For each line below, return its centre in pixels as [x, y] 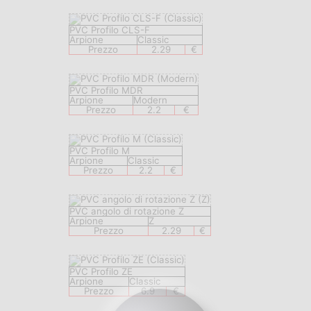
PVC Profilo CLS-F [110, 30]
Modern [150, 100]
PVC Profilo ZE [101, 272]
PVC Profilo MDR [106, 91]
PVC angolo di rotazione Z [127, 211]
